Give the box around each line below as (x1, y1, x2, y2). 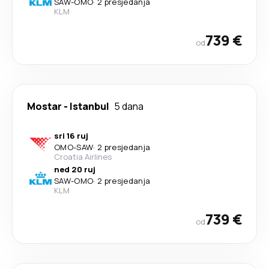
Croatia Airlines (54, 151, 112, 162)
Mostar (27, 99, 62, 113)
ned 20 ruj (54, 163, 95, 175)
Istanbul (70, 99, 109, 113)
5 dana (114, 99, 144, 113)
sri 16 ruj (54, 130, 88, 141)
